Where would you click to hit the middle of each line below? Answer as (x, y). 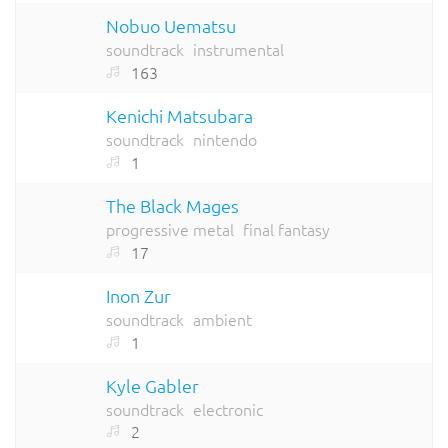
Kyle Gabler (152, 385)
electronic (228, 408)
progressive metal (170, 228)
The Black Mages (172, 205)
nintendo (225, 139)
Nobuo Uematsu (171, 26)
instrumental (238, 49)
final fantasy (286, 228)
